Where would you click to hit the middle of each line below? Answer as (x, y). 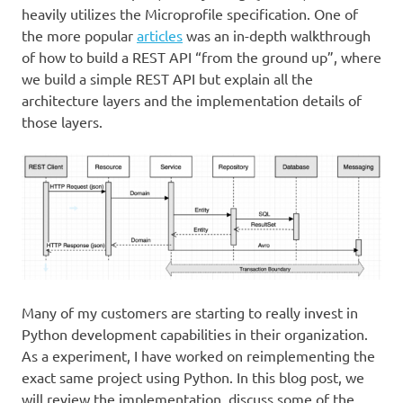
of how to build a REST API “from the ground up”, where (201, 57)
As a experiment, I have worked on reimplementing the (198, 356)
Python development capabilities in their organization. (195, 334)
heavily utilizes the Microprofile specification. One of (190, 14)
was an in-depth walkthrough (277, 36)
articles (160, 36)
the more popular (79, 36)
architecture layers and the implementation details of (192, 100)
